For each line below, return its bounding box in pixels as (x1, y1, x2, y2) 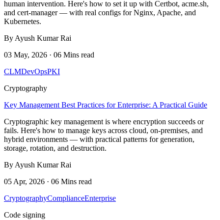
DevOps (21, 67, 47, 76)
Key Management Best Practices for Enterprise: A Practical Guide (4, 100, 207, 109)
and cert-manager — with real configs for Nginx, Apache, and (4, 8, 196, 17)
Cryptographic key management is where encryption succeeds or (4, 117, 204, 126)
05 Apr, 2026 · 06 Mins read (4, 177, 92, 186)
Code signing (4, 210, 45, 219)
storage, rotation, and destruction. (4, 143, 107, 152)
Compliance (47, 193, 84, 202)
